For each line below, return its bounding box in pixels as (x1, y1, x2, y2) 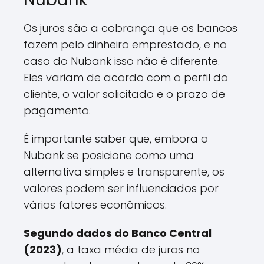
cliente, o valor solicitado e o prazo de (24, 87, 225, 101)
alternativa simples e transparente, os (24, 164, 225, 179)
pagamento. (24, 103, 91, 118)
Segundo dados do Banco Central (24, 226, 212, 240)
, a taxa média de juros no (62, 242, 200, 257)
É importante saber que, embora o (24, 131, 208, 146)
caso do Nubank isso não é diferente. (24, 54, 220, 68)
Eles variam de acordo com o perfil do (24, 70, 228, 85)
